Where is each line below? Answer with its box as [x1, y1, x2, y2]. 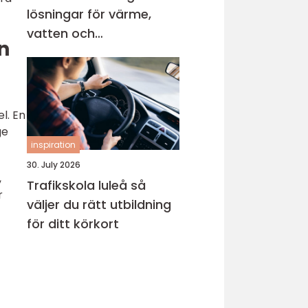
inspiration [31, 139, 76, 151]
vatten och [27, 25, 95, 42]
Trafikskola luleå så [27, 177, 131, 194]
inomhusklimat [27, 44, 118, 61]
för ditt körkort [27, 215, 119, 232]
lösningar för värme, [27, 5, 151, 23]
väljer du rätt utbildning [27, 196, 171, 213]
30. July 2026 [27, 159, 80, 170]
